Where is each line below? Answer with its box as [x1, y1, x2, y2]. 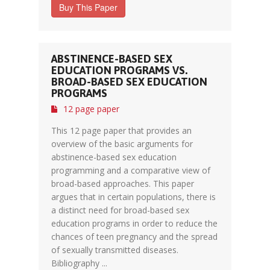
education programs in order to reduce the [51, 218, 218, 229]
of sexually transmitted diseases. [51, 244, 178, 256]
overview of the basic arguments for [51, 138, 193, 149]
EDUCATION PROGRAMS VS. [51, 64, 187, 77]
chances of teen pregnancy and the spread [51, 231, 218, 242]
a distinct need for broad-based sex [51, 204, 189, 216]
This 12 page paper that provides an [51, 125, 192, 136]
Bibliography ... [51, 257, 107, 269]
